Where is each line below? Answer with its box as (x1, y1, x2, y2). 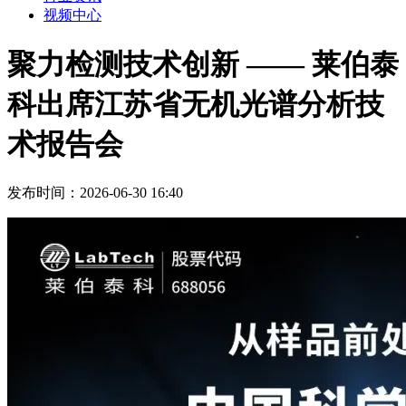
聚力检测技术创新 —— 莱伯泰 (7, 47, 399, 81)
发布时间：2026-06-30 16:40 (7, 185, 183, 201)
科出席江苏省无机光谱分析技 (7, 87, 384, 121)
